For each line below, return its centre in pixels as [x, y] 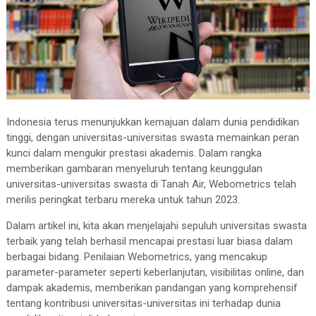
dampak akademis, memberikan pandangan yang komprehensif [152, 287]
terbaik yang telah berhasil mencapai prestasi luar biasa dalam [149, 241]
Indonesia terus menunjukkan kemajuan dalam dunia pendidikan [152, 122]
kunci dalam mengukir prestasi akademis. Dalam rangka [134, 153]
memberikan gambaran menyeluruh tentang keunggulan [134, 168]
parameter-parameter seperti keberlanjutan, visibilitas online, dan [155, 272]
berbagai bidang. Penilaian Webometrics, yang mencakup [136, 256]
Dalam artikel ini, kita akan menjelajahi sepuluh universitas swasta [156, 225]
